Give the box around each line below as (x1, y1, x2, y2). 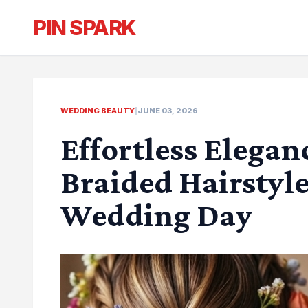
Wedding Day (60, 197, 252, 233)
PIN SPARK (33, 15, 136, 40)
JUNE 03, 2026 (137, 106, 198, 115)
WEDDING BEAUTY (60, 106, 135, 115)
